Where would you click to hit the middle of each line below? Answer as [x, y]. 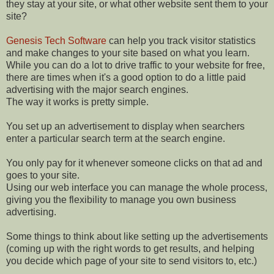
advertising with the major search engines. [97, 89]
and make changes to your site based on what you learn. [128, 53]
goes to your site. [43, 175]
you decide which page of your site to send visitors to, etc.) [131, 261]
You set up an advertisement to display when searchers [125, 126]
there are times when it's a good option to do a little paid [126, 77]
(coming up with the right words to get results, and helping [130, 248]
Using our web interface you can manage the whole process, [137, 187]
